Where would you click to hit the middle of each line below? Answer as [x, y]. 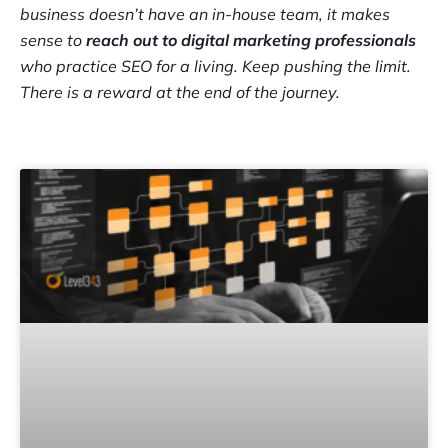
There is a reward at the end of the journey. [180, 92]
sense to [53, 40]
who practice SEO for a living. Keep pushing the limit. [215, 66]
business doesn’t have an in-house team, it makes [205, 14]
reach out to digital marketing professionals [251, 40]
